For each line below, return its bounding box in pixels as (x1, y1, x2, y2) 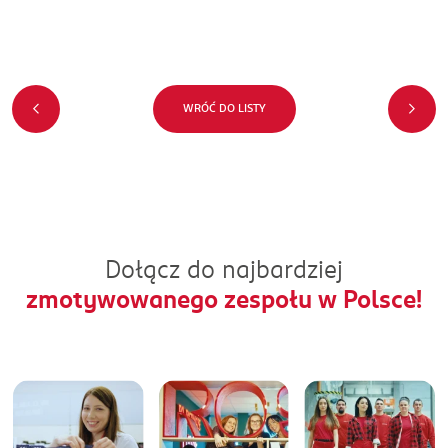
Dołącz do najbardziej (105, 258, 343, 284)
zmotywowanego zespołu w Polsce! (26, 288, 422, 314)
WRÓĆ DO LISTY (182, 103, 266, 115)
